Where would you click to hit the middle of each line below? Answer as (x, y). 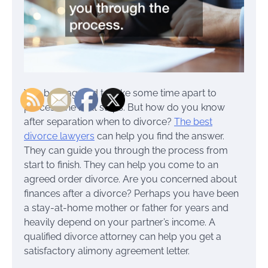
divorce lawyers (59, 136)
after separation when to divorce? (99, 121)
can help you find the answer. (159, 136)
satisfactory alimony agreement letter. (107, 251)
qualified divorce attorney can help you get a (123, 236)
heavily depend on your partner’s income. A (120, 222)
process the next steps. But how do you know (124, 107)
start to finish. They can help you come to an (121, 165)
